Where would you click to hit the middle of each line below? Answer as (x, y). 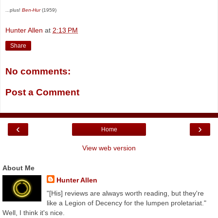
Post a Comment (42, 92)
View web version (109, 148)
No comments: (38, 71)
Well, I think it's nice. (34, 212)
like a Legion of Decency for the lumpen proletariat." (126, 203)
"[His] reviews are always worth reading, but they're (125, 193)
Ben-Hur (31, 10)
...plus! (14, 10)
